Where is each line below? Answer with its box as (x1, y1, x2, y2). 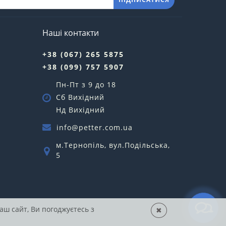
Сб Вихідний (55, 92, 104, 102)
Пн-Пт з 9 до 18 (55, 80, 116, 90)
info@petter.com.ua (56, 123, 133, 133)
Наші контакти (42, 27, 99, 39)
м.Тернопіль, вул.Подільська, (55, 140, 170, 150)
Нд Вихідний (55, 105, 105, 115)
